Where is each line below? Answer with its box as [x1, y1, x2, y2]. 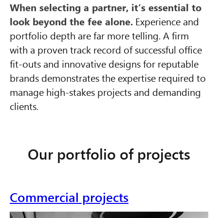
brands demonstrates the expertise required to [10, 71, 206, 85]
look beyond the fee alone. [10, 14, 133, 28]
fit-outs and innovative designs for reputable [10, 56, 199, 71]
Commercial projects [10, 188, 128, 206]
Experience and [133, 14, 199, 28]
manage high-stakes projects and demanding [10, 85, 201, 99]
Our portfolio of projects [28, 144, 190, 164]
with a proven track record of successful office [10, 42, 202, 56]
